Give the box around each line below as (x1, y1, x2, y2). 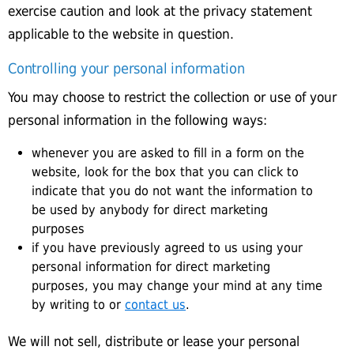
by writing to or (32, 297, 125, 312)
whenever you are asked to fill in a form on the (32, 145, 304, 160)
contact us (125, 297, 186, 312)
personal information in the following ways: (8, 112, 267, 128)
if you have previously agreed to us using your (32, 240, 303, 255)
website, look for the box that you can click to (32, 164, 299, 179)
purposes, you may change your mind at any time (32, 278, 322, 293)
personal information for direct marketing (32, 259, 270, 274)
